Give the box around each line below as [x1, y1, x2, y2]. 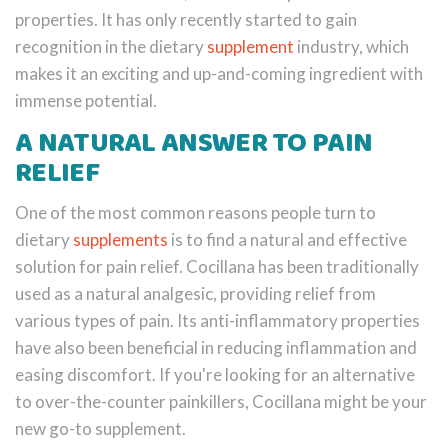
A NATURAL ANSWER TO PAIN [15, 121, 373, 165]
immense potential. [15, 89, 157, 111]
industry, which [294, 35, 409, 57]
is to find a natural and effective [168, 228, 407, 250]
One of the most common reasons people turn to [15, 201, 376, 223]
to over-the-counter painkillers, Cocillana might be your [15, 390, 427, 412]
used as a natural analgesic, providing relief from [15, 282, 376, 304]
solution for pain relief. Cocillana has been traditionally [15, 255, 419, 277]
